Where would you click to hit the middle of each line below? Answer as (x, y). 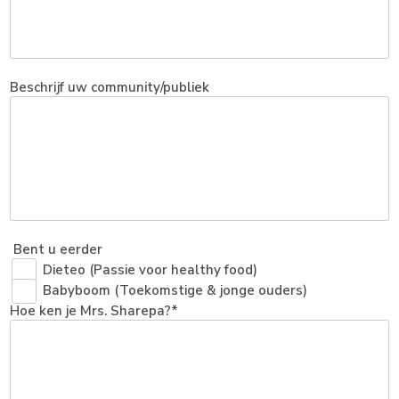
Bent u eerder (58, 249)
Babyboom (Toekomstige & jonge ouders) (175, 290)
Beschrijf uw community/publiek (110, 87)
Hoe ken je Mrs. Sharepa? (91, 311)
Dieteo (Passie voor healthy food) (151, 270)
